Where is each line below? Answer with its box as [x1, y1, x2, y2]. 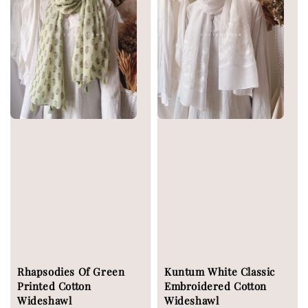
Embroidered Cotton [164, 279, 267, 294]
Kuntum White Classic [164, 265, 276, 279]
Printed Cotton [17, 279, 91, 294]
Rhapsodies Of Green [17, 265, 125, 279]
